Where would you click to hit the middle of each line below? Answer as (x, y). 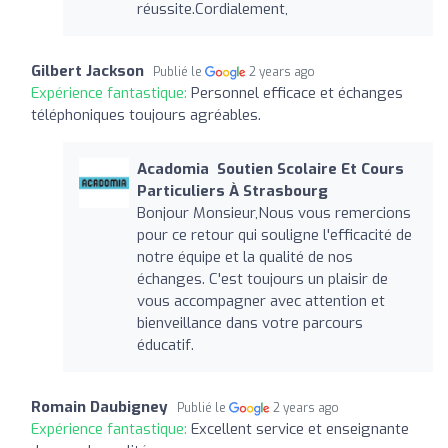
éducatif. (165, 344)
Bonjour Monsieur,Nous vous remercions (273, 212)
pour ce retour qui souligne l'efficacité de (274, 234)
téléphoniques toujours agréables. (146, 114)
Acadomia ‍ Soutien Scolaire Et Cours (270, 168)
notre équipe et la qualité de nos (244, 256)
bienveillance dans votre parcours (249, 322)
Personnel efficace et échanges (297, 92)
